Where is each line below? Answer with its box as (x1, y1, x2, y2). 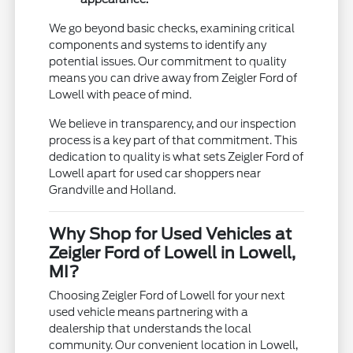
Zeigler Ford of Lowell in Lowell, (49, 243, 296, 262)
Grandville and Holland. (49, 183, 176, 196)
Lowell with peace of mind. (49, 87, 192, 101)
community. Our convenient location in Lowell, (49, 338, 299, 351)
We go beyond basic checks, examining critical (49, 21, 295, 35)
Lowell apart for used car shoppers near (49, 166, 262, 180)
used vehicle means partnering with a (49, 305, 249, 318)
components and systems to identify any (49, 38, 267, 51)
